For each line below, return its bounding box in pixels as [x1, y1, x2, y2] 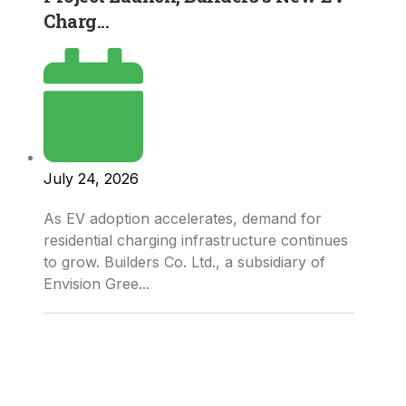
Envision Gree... [43, 274, 150, 293]
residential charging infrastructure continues [43, 230, 348, 249]
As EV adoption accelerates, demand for [43, 208, 322, 227]
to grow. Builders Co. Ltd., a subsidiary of [43, 252, 325, 271]
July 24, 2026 [43, 169, 139, 188]
